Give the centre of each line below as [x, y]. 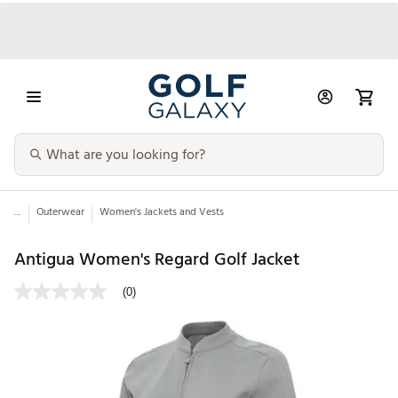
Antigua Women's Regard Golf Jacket [157, 259]
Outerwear [60, 212]
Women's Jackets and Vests [161, 212]
